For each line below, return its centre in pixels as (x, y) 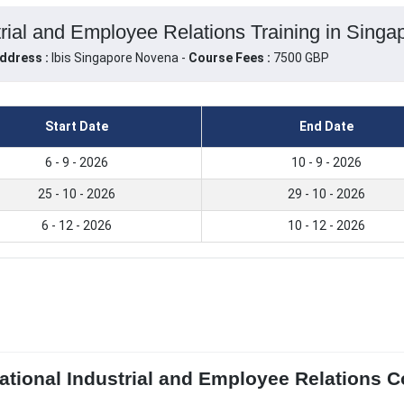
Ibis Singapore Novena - (119, 58)
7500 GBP (299, 58)
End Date (326, 127)
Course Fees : (229, 58)
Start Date (77, 127)
